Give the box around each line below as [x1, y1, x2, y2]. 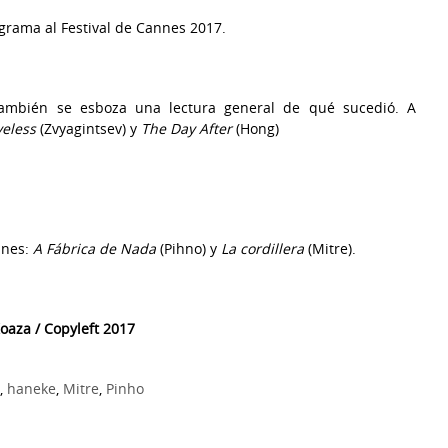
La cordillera [221, 238, 304, 258]
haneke [7, 378, 56, 398]
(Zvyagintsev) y [36, 118, 141, 138]
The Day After [141, 118, 232, 138]
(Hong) [232, 118, 279, 138]
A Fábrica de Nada [33, 238, 156, 258]
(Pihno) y [156, 238, 221, 258]
